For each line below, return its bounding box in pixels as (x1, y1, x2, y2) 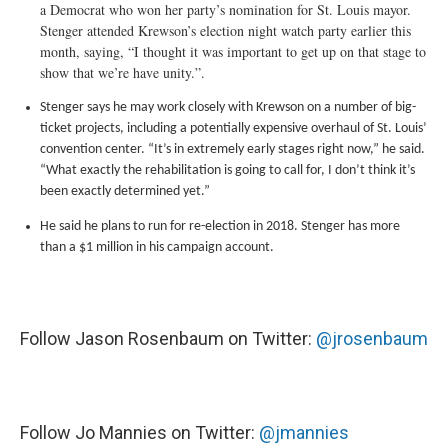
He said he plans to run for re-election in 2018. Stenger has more (40, 219, 400, 234)
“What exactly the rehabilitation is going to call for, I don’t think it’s (40, 163, 415, 178)
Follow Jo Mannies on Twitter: (20, 422, 259, 443)
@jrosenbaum (316, 328, 428, 349)
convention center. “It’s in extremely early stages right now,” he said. (40, 142, 425, 157)
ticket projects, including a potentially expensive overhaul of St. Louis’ (40, 121, 427, 136)
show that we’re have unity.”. (40, 63, 205, 82)
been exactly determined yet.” (40, 184, 210, 199)
